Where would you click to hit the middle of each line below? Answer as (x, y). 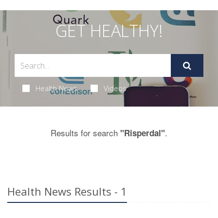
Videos (115, 88)
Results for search (85, 133)
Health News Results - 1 (67, 191)
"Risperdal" (143, 133)
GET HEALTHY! (109, 31)
